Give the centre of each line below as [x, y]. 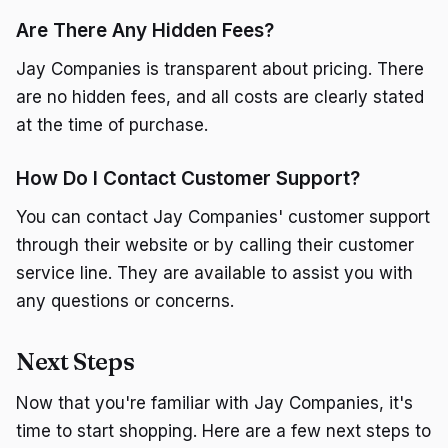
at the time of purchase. [112, 125]
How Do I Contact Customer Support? [188, 179]
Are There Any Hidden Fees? [145, 31]
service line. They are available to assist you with [214, 273]
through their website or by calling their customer [215, 245]
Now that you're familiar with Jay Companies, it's [214, 403]
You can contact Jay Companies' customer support [223, 217]
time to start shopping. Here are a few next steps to [223, 431]
